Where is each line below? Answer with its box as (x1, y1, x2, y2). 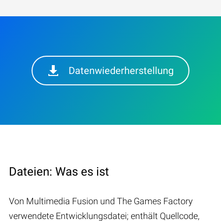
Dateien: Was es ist (9, 164, 109, 179)
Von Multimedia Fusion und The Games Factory (9, 195, 193, 206)
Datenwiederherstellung (69, 64, 174, 76)
